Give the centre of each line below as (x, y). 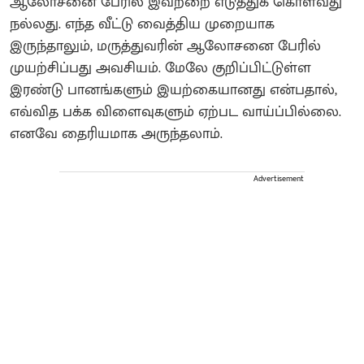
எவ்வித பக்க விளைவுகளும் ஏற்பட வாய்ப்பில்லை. (175, 112)
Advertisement (279, 178)
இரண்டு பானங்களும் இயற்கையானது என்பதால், (173, 90)
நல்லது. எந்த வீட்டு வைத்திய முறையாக (142, 24)
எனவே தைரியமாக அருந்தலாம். (120, 134)
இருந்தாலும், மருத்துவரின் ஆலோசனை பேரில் (165, 46)
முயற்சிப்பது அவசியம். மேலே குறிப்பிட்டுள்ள (160, 68)
